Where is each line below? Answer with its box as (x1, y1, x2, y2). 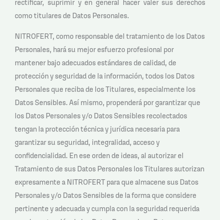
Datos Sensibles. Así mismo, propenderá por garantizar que (15, 97, 200, 107)
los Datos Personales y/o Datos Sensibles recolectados (15, 110, 187, 120)
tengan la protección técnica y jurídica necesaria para (15, 124, 180, 134)
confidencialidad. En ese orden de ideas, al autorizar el (15, 150, 184, 160)
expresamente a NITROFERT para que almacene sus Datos (15, 177, 198, 187)
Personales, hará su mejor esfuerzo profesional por (15, 44, 174, 54)
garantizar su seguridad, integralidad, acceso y (15, 137, 160, 147)
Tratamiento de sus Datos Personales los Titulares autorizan (15, 164, 204, 173)
